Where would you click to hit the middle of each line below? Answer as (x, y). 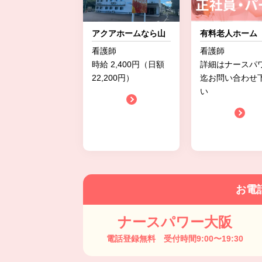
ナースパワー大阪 (175, 222)
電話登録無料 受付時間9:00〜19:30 (175, 239)
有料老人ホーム (229, 33)
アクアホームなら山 (129, 33)
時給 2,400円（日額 (128, 64)
